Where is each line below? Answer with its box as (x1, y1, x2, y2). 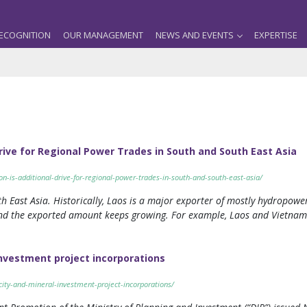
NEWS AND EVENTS (156, 29, 234, 41)
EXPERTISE (254, 29, 297, 41)
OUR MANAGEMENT (63, 29, 143, 41)
